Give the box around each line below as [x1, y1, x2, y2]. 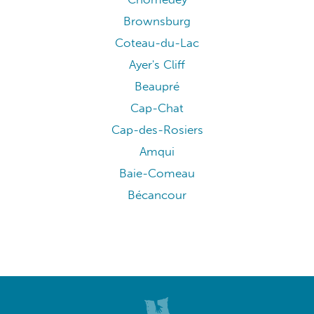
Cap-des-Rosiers [111, 123, 203, 138]
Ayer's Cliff [129, 57, 185, 73]
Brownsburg [123, 14, 191, 29]
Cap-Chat [130, 101, 184, 116]
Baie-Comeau [119, 166, 195, 182]
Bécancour [128, 188, 186, 203]
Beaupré [135, 79, 179, 95]
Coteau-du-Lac [115, 36, 199, 51]
